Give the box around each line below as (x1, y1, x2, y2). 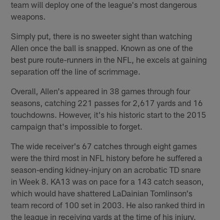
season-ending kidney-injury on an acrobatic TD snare (11, 164, 201, 174)
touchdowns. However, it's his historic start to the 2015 (11, 109, 207, 119)
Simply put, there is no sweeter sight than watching (11, 30, 192, 41)
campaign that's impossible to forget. (11, 121, 143, 131)
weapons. (11, 11, 46, 21)
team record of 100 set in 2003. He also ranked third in (11, 199, 205, 210)
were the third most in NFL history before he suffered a (11, 152, 203, 163)
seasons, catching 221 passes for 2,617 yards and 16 (11, 97, 203, 108)
